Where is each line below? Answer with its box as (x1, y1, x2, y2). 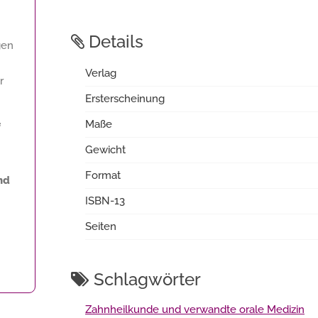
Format (85, 169, 121, 182)
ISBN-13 (85, 194, 125, 207)
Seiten (85, 220, 116, 233)
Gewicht (85, 143, 126, 156)
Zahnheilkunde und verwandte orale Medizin (85, 303, 305, 316)
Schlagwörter (89, 269, 201, 290)
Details (84, 31, 143, 52)
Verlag (85, 67, 116, 79)
